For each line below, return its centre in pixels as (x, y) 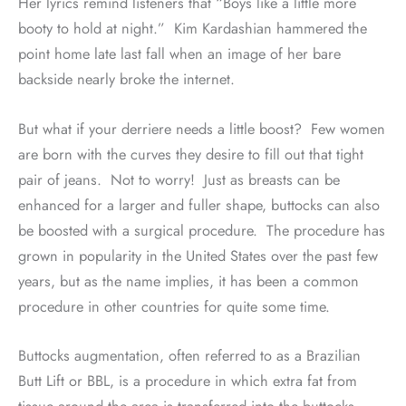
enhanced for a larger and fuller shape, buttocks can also (199, 204)
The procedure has (326, 230)
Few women (348, 128)
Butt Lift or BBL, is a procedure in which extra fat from (188, 380)
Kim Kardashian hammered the (271, 29)
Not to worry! (153, 179)
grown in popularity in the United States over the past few (198, 255)
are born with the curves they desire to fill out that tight (191, 154)
